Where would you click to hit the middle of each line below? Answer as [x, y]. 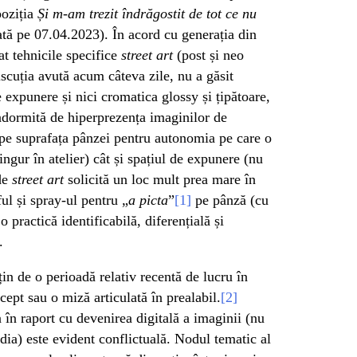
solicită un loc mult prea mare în [160, 179]
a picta [148, 200]
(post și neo [210, 55]
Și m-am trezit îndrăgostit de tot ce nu [147, 13]
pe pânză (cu [230, 200]
